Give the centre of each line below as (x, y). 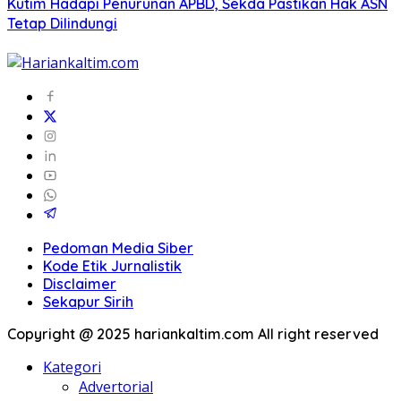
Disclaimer (80, 284)
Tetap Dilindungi (62, 24)
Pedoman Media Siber (118, 248)
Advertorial (116, 387)
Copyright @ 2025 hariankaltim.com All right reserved (193, 334)
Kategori (72, 367)
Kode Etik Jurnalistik (112, 266)
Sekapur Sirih (88, 302)
